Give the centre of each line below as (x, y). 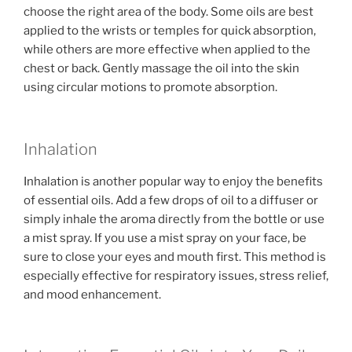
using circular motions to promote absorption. (150, 88)
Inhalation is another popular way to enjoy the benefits (173, 181)
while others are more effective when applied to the (167, 50)
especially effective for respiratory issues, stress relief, (176, 275)
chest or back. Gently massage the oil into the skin (161, 69)
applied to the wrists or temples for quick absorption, (170, 31)
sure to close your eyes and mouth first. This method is (175, 257)
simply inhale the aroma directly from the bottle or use (174, 219)
